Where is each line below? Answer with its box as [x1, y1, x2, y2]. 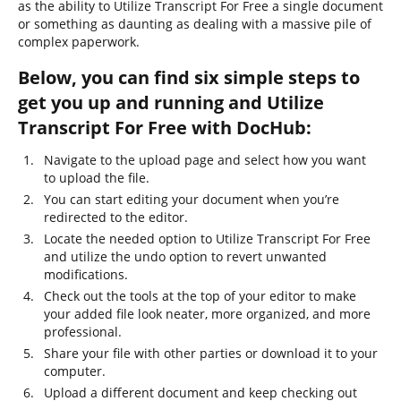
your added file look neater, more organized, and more [44, 305, 371, 322]
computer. [44, 363, 106, 380]
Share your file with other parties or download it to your [44, 345, 378, 362]
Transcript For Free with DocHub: [18, 115, 311, 140]
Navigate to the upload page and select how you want [44, 151, 366, 168]
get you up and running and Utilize [18, 90, 324, 115]
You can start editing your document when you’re [44, 191, 339, 208]
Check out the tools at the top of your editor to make [44, 287, 356, 304]
